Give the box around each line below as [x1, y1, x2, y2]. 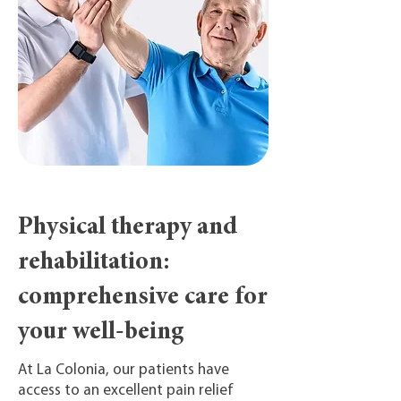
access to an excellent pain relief [18, 383, 234, 398]
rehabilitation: [18, 251, 169, 276]
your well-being [18, 320, 183, 346]
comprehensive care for [18, 286, 268, 311]
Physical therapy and [18, 216, 237, 241]
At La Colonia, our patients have [18, 363, 229, 378]
